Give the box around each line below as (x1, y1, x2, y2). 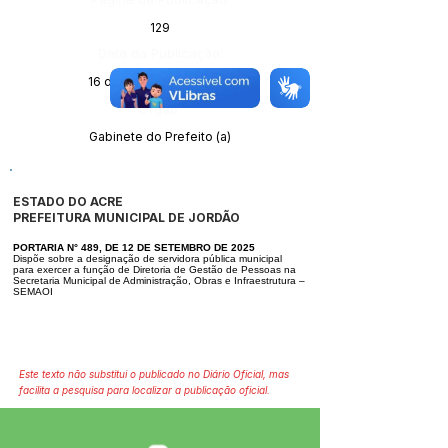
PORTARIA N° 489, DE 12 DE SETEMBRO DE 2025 (13, 242, 255, 253)
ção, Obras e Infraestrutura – (171, 275, 305, 286)
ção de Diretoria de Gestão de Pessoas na (98, 264, 296, 275)
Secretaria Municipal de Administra (13, 275, 171, 286)
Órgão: (139, 101, 181, 117)
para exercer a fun (13, 264, 98, 275)
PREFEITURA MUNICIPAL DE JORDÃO (13, 210, 243, 225)
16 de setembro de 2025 (88, 74, 232, 89)
